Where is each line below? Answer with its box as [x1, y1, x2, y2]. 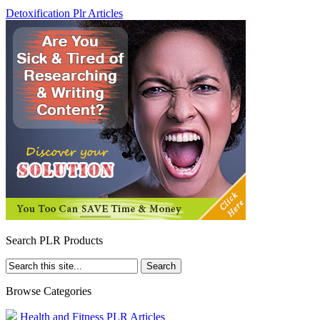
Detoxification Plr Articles [6, 6, 123, 19]
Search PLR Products [6, 234, 103, 246]
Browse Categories [6, 284, 91, 297]
